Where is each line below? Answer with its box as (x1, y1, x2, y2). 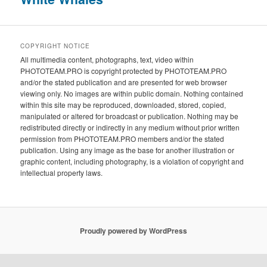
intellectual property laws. (20, 167, 103, 178)
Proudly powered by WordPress (80, 225, 187, 236)
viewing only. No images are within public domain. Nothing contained (20, 88, 244, 99)
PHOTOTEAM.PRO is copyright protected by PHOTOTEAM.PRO (20, 66, 227, 76)
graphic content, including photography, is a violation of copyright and (20, 156, 244, 167)
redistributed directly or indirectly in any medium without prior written (20, 122, 240, 133)
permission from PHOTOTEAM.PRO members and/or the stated (20, 133, 225, 144)
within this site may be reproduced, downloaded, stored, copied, (20, 100, 226, 110)
